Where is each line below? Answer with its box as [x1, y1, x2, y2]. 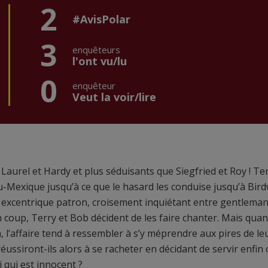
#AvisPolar [72, 12, 130, 26]
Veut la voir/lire [72, 90, 156, 104]
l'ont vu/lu [72, 54, 127, 68]
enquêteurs [72, 44, 120, 56]
